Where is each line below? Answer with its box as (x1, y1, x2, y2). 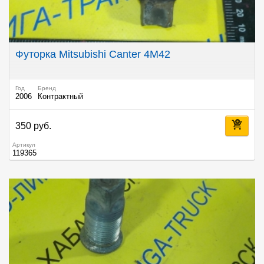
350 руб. (15, 121, 51, 131)
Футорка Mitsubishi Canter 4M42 (15, 48, 170, 61)
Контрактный (38, 93, 83, 101)
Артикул (12, 141, 35, 148)
